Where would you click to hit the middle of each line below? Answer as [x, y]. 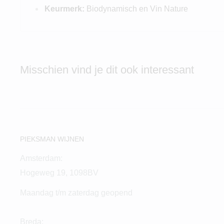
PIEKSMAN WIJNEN [52, 139]
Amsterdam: [41, 158]
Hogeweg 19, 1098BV [59, 172]
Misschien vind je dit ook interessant [107, 69]
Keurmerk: [64, 8]
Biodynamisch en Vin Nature [137, 8]
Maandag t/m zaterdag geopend [76, 193]
